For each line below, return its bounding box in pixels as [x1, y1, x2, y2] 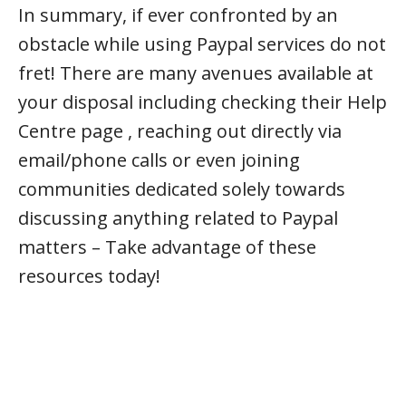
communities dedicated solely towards [18, 177, 345, 201]
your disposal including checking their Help [18, 90, 387, 114]
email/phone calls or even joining [18, 148, 300, 172]
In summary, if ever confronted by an [18, 3, 338, 27]
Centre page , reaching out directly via [18, 119, 342, 143]
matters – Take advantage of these [18, 235, 316, 259]
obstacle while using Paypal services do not [18, 32, 386, 56]
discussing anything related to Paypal [18, 206, 338, 230]
